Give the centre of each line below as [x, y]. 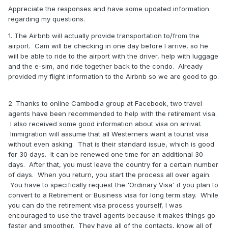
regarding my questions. [49, 19]
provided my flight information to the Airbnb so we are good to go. [113, 77]
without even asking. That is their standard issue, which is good [111, 144]
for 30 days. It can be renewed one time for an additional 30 [106, 154]
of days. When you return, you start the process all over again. [109, 175]
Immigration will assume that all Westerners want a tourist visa [108, 134]
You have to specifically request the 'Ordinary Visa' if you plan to [113, 185]
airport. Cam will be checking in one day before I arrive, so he [108, 46]
